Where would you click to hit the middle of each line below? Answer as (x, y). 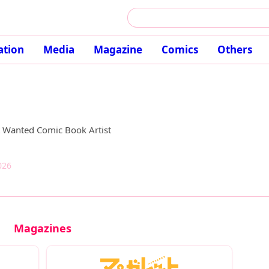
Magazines (42, 228)
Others (234, 50)
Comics (180, 50)
